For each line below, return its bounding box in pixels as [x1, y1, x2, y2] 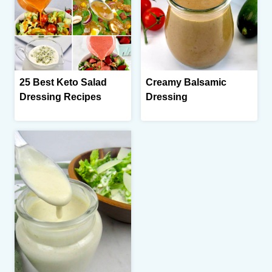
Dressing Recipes [19, 92, 101, 103]
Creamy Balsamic [146, 77, 226, 88]
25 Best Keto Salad [19, 77, 107, 88]
